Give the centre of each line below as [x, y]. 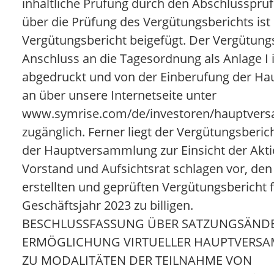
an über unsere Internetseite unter [119, 95]
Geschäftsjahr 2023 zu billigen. [108, 205]
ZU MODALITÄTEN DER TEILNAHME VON [137, 260]
